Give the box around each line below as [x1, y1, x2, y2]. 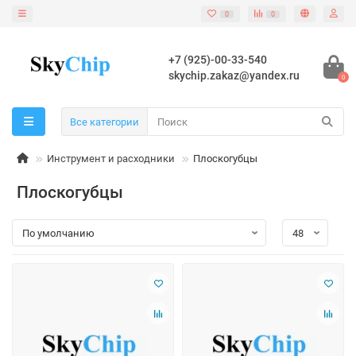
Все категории [70, 115, 139, 128]
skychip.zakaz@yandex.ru [168, 68, 300, 82]
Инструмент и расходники [47, 153, 175, 165]
